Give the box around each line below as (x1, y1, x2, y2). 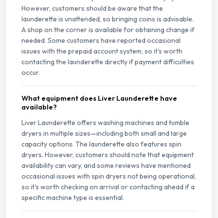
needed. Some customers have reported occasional (21, 36, 181, 45)
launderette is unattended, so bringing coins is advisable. (21, 15, 194, 24)
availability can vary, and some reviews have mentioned (21, 161, 191, 170)
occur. (21, 68, 40, 77)
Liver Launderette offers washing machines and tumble (21, 118, 189, 127)
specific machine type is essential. (21, 193, 124, 202)
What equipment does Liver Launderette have (21, 94, 177, 103)
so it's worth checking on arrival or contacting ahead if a (21, 182, 195, 192)
